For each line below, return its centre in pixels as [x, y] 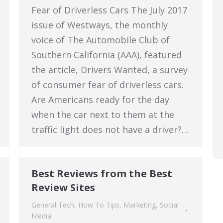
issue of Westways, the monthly [100, 25]
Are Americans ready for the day [100, 100]
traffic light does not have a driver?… [110, 129]
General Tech [53, 205]
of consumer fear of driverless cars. [108, 85]
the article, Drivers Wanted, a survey [110, 70]
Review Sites [63, 187]
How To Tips [99, 205]
